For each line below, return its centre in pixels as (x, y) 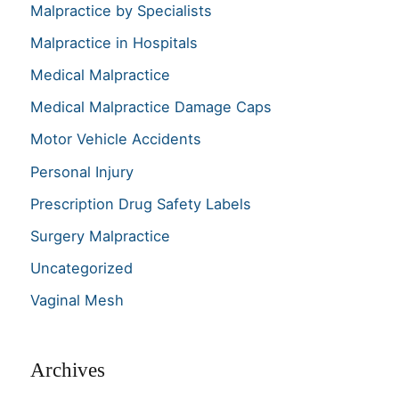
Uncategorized (81, 268)
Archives (68, 370)
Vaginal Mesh (77, 300)
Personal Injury (82, 171)
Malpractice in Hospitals (114, 43)
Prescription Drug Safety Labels (141, 204)
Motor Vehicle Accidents (116, 139)
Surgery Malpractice (100, 236)
